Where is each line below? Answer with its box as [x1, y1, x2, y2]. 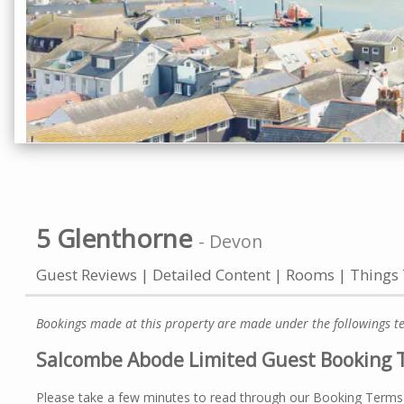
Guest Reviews [36, 263, 141, 285]
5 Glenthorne [36, 220, 192, 255]
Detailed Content [152, 263, 274, 285]
